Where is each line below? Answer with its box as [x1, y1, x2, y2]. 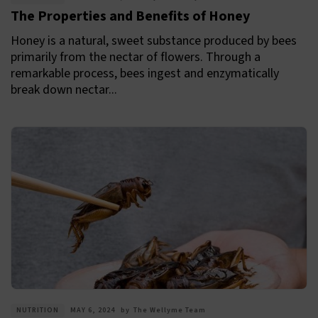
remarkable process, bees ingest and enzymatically [11, 65, 279, 83]
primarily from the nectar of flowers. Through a [11, 48, 261, 67]
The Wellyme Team [133, 305, 206, 316]
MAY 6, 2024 [70, 305, 115, 316]
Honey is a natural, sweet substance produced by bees [11, 32, 297, 50]
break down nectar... [11, 81, 117, 99]
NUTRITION [16, 305, 59, 316]
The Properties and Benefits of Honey [11, 6, 250, 27]
